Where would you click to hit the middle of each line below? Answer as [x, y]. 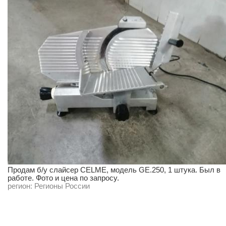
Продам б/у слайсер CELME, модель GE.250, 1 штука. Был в [114, 170]
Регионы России [62, 186]
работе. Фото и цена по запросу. [63, 178]
